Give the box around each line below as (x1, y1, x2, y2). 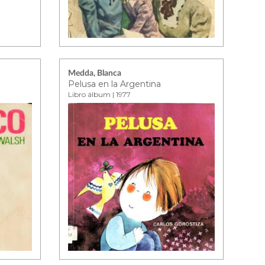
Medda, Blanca (68, 69, 122, 77)
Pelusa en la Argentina (68, 79, 161, 89)
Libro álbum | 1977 (68, 90, 131, 99)
